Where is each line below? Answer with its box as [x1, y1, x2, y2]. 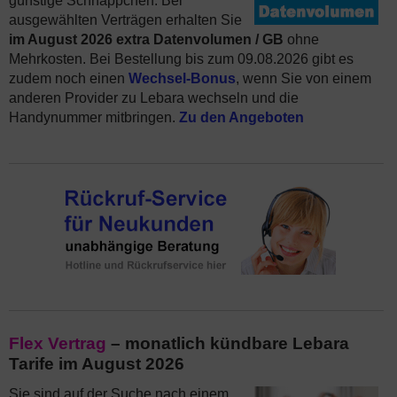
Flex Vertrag [9, 334, 106, 353]
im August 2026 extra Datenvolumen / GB [9, 32, 284, 47]
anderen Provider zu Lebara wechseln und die [9, 90, 299, 105]
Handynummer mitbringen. [9, 110, 179, 125]
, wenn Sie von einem [236, 71, 371, 86]
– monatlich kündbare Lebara [106, 334, 349, 353]
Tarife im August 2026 [9, 354, 184, 373]
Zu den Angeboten [179, 110, 304, 125]
